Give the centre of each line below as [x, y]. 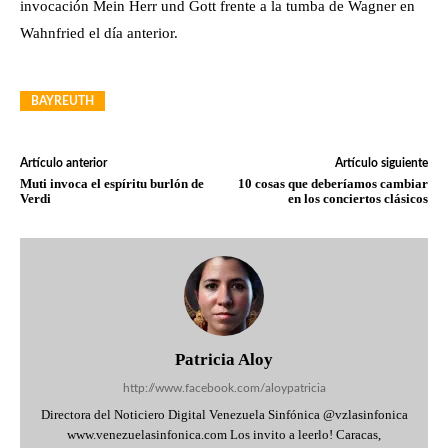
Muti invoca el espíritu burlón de [112, 183]
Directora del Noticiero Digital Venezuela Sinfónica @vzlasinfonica [224, 414]
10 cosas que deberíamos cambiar [332, 183]
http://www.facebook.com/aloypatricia [224, 388]
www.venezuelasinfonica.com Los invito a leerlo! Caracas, [224, 434]
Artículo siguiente [381, 163]
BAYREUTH [62, 101]
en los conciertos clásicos [357, 198]
